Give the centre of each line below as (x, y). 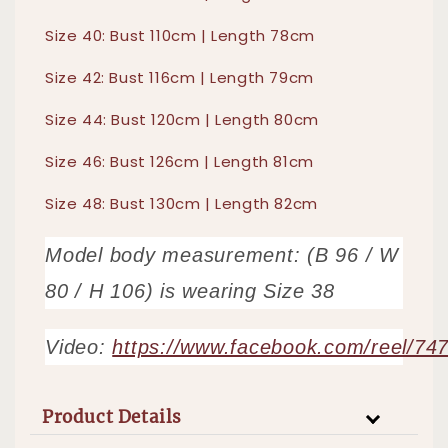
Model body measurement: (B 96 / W (222, 255)
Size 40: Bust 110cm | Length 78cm (180, 36)
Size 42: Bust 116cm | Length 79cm (179, 78)
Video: (79, 347)
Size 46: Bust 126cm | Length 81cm (179, 162)
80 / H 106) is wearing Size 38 (190, 291)
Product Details (112, 417)
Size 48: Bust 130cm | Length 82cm (181, 204)
